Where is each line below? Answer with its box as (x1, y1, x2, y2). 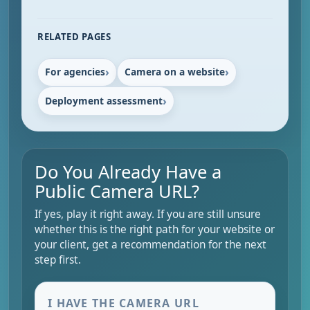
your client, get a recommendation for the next (35, 237, 266, 252)
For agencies (44, 65, 105, 79)
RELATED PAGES (37, 30, 111, 44)
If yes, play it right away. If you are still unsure (35, 206, 261, 221)
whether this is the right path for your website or (35, 221, 275, 237)
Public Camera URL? (35, 179, 199, 203)
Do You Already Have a (35, 159, 221, 184)
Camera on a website (124, 65, 225, 79)
